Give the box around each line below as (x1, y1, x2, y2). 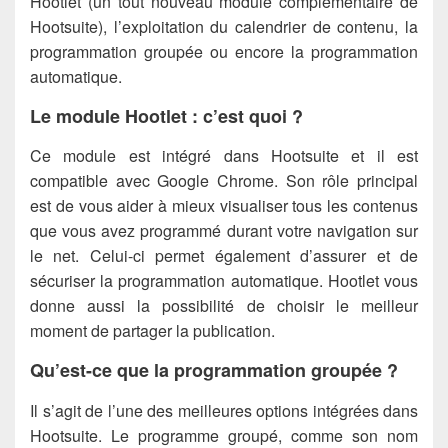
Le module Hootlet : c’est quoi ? (30, 102, 303, 129)
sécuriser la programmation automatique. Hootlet (30, 269, 384, 293)
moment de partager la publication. (30, 319, 275, 343)
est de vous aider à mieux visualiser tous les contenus (30, 194, 418, 218)
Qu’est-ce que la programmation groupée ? (30, 357, 398, 384)
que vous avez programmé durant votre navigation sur (30, 219, 418, 243)
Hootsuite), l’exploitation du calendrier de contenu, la (30, 14, 418, 38)
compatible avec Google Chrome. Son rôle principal (30, 169, 418, 193)
